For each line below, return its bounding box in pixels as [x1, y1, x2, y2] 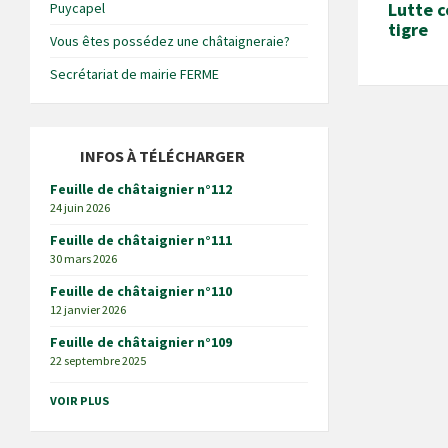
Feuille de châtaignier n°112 [50, 180, 232, 198]
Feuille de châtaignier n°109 [50, 333, 232, 351]
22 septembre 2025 [50, 353, 146, 368]
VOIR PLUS [50, 393, 109, 408]
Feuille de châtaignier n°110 [50, 282, 232, 300]
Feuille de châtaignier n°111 [50, 231, 232, 249]
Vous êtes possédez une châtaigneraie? [50, 32, 290, 50]
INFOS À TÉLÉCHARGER [80, 146, 245, 166]
